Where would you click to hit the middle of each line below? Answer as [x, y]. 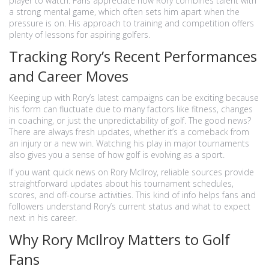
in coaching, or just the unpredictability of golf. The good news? [130, 120]
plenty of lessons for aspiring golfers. [80, 35]
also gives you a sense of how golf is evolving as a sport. [117, 155]
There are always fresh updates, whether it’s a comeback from [129, 132]
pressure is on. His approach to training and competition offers [131, 23]
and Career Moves [69, 76]
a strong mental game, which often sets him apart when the [124, 12]
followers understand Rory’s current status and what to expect [130, 206]
